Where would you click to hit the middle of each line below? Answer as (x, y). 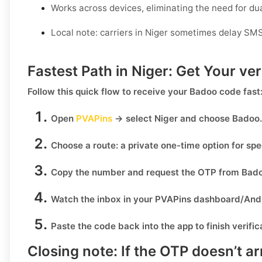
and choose (205, 119)
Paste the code (83, 226)
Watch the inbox (86, 199)
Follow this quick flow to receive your (108, 92)
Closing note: (73, 251)
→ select (133, 119)
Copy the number (88, 173)
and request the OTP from (183, 173)
